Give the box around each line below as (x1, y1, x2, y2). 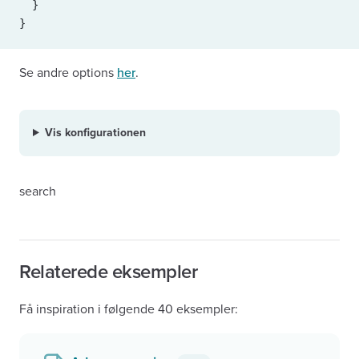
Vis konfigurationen (44, 126, 146, 139)
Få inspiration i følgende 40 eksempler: (19, 301, 238, 317)
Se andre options (19, 65, 117, 81)
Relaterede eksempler (19, 260, 198, 284)
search (19, 184, 56, 200)
